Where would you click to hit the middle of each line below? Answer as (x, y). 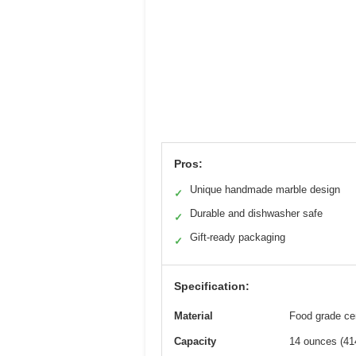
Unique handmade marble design (265, 190)
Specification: (212, 286)
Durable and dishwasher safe (256, 214)
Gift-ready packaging (238, 238)
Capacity (195, 342)
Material (193, 316)
